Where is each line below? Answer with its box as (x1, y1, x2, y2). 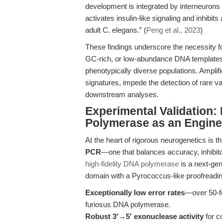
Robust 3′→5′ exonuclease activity (85, 212, 204, 221)
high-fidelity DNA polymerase (85, 160, 179, 168)
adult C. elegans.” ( (85, 26, 146, 34)
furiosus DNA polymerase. (85, 200, 170, 209)
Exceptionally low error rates (85, 188, 185, 197)
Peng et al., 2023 (146, 26, 200, 34)
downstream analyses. (85, 90, 159, 99)
